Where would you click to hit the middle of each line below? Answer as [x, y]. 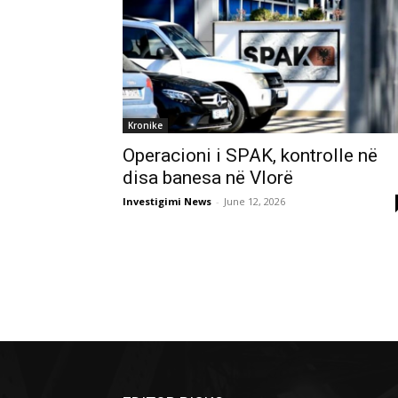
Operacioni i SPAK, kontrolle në [250, 155]
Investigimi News [167, 201]
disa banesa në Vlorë [208, 178]
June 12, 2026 [255, 201]
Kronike [145, 125]
